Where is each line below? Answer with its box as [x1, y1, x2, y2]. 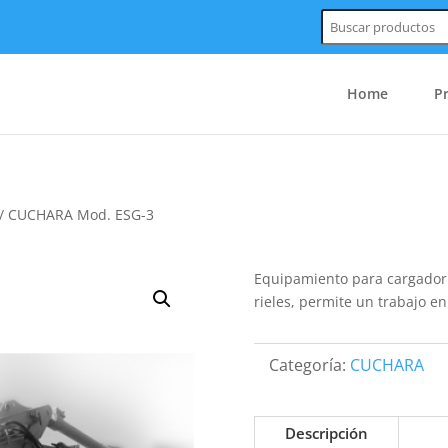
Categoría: [268, 353, 350, 376]
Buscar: [320, 5, 364, 22]
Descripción [284, 423, 368, 444]
